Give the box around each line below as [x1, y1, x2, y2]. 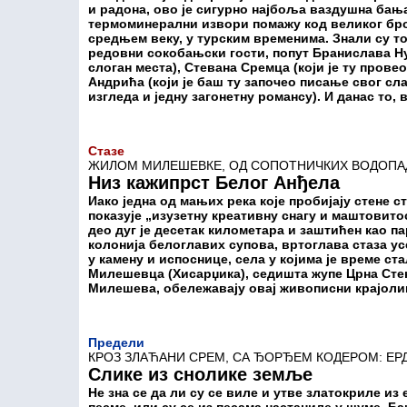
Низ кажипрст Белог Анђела [88, 173, 340, 193]
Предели [88, 335, 144, 350]
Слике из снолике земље [88, 364, 313, 384]
